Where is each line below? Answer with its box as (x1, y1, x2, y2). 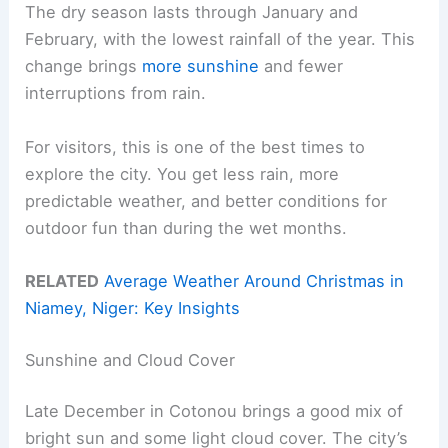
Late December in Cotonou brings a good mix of (25, 401, 404, 422)
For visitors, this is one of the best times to (25, 136, 366, 157)
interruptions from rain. (25, 83, 207, 104)
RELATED (25, 270, 100, 291)
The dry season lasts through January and (25, 2, 359, 23)
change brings (25, 56, 143, 77)
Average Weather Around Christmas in (104, 270, 405, 291)
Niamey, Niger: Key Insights (25, 297, 241, 318)
